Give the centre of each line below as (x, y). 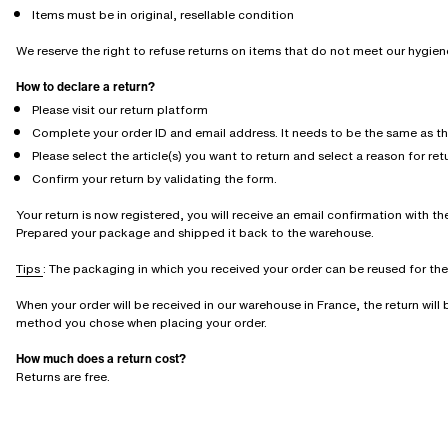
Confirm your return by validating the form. (154, 178)
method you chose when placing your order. (141, 322)
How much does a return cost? (101, 358)
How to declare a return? (85, 86)
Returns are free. (63, 376)
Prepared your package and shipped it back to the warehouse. (196, 232)
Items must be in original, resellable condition (163, 14)
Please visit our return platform (120, 109)
